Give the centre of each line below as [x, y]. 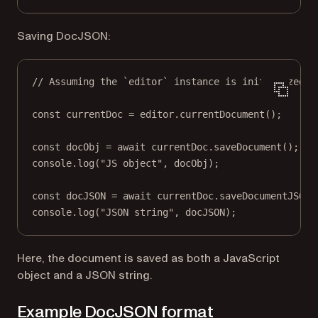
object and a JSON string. [84, 275]
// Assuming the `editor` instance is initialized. [171, 81]
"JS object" [131, 163]
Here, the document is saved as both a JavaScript [148, 258]
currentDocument [222, 114]
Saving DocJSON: [64, 36]
